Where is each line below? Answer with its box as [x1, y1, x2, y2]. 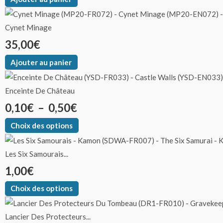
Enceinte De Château [5, 86, 75, 95]
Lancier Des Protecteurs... [5, 212, 91, 222]
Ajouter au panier [10, 57, 72, 67]
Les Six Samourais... [5, 149, 68, 158]
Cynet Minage [5, 23, 52, 32]
